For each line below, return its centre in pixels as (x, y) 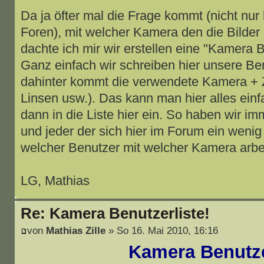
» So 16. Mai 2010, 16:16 (161, 230)
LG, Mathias (55, 181)
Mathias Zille (75, 230)
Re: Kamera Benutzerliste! (115, 214)
